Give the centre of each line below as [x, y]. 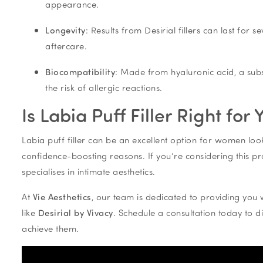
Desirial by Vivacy [75, 212]
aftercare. [66, 45]
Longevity [65, 30]
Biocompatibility [80, 71]
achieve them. [50, 228]
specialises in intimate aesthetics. [89, 171]
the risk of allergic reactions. [104, 87]
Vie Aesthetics [62, 196]
